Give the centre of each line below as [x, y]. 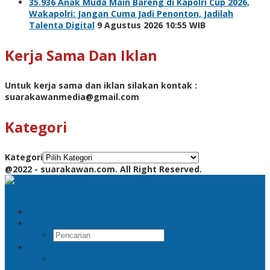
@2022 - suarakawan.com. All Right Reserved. [103, 169]
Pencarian [59, 223]
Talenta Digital [62, 25]
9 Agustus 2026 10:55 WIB [151, 25]
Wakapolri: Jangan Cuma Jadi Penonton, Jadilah [131, 13]
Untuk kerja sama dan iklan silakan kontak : [101, 85]
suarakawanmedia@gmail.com [72, 96]
